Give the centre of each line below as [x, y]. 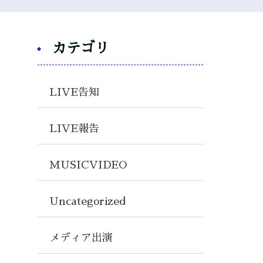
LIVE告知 [74, 92]
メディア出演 [81, 238]
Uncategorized [87, 201]
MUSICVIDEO [88, 165]
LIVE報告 [74, 129]
